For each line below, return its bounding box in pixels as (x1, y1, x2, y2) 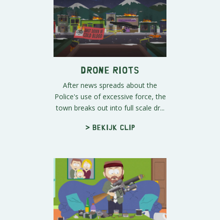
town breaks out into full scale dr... (55, 103, 165, 113)
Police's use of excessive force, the (54, 92, 166, 102)
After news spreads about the (63, 81, 157, 90)
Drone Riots (81, 67, 139, 72)
